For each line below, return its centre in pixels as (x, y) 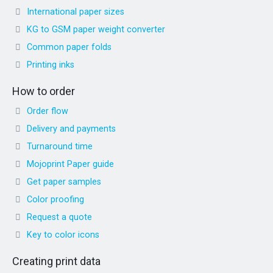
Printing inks (51, 65)
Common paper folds (69, 47)
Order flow (48, 111)
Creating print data (56, 261)
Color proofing (55, 199)
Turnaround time (60, 146)
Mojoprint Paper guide (70, 164)
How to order (44, 91)
